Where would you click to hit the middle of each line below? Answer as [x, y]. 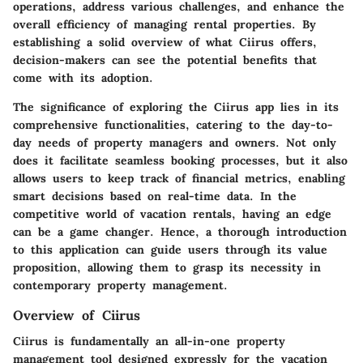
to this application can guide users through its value [170, 249]
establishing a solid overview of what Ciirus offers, [165, 42]
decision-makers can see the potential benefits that [165, 60]
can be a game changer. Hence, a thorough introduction [180, 231]
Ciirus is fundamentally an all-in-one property [149, 341]
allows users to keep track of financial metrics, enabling [179, 178]
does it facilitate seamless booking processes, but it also [180, 160]
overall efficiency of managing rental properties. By [164, 24]
